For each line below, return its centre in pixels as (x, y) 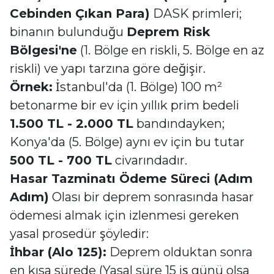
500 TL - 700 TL (61, 160)
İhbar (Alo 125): (58, 252)
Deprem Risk (168, 32)
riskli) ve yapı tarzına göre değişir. (108, 68)
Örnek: (31, 87)
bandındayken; (179, 124)
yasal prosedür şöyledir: (79, 234)
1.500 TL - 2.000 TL (72, 124)
